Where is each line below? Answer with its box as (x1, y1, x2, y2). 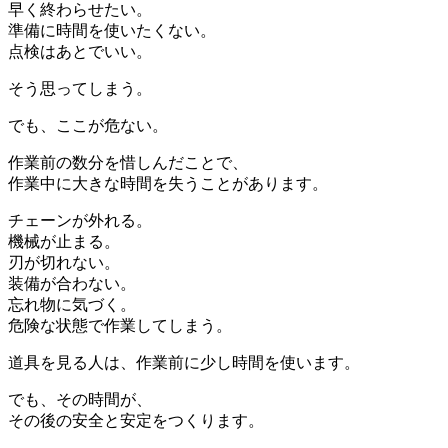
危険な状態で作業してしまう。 (8, 316, 232, 334)
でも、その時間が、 (8, 390, 152, 408)
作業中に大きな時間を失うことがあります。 (8, 174, 328, 192)
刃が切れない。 (8, 253, 120, 271)
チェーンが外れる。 (8, 211, 152, 229)
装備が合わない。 (8, 274, 136, 292)
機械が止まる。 (8, 232, 120, 250)
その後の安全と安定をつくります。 (8, 411, 264, 429)
